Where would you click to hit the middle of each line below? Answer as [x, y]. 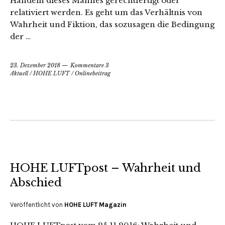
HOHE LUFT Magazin [95, 204]
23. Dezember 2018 [35, 65]
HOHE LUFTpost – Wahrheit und [105, 168]
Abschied [36, 182]
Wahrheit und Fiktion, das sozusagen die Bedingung [112, 24]
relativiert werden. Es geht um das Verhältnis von [106, 12]
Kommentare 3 [90, 65]
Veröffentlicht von [37, 204]
